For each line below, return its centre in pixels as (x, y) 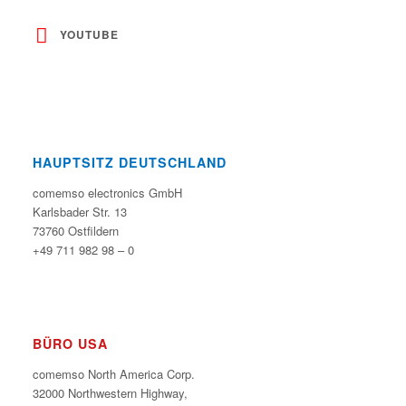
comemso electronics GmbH (107, 192)
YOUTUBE (89, 35)
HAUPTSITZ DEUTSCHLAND (129, 162)
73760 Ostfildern (75, 230)
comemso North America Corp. (113, 374)
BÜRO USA (70, 343)
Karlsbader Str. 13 (79, 211)
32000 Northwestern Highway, (110, 393)
